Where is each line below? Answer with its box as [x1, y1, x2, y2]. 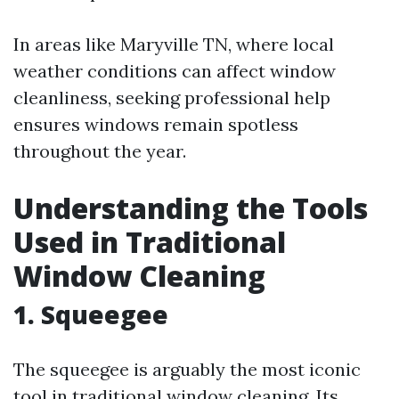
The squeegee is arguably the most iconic [13, 358, 361, 380]
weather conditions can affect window [13, 60, 336, 82]
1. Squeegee [13, 297, 168, 331]
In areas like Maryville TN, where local [13, 33, 334, 55]
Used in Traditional [13, 223, 286, 261]
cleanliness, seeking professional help [13, 86, 330, 109]
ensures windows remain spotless [13, 113, 298, 135]
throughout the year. [13, 140, 186, 162]
